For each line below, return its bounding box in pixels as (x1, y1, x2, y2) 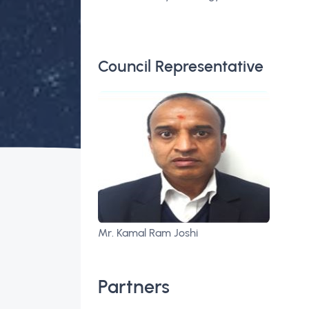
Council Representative (98, 57, 263, 77)
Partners (98, 275, 170, 299)
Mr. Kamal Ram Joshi (98, 226, 198, 240)
